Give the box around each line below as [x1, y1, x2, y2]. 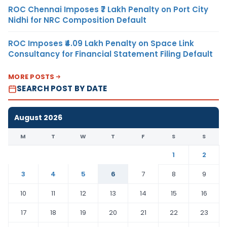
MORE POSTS [8, 72, 55, 82]
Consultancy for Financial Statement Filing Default [8, 49, 213, 60]
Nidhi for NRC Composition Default [8, 15, 146, 26]
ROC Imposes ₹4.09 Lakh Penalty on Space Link [8, 38, 194, 49]
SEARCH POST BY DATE [17, 83, 107, 94]
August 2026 [14, 112, 62, 123]
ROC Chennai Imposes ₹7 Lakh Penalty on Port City [8, 4, 208, 15]
